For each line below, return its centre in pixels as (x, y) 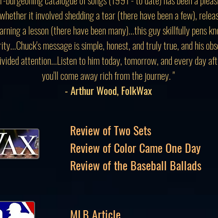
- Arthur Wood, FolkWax (108, 90)
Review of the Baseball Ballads (136, 165)
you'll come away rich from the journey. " (108, 75)
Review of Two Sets (111, 130)
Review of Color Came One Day (135, 147)
